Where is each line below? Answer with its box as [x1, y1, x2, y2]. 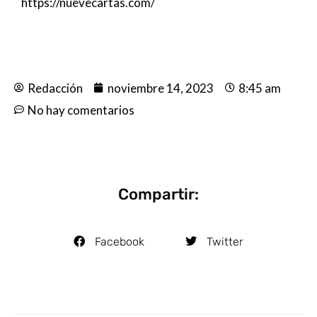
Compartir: [118, 184, 199, 204]
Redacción [28, 80, 83, 96]
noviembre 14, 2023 [108, 80, 214, 96]
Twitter [207, 234, 243, 248]
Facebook [95, 234, 144, 248]
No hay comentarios [28, 102, 134, 117]
